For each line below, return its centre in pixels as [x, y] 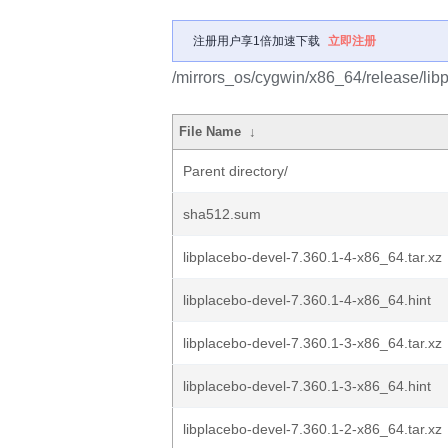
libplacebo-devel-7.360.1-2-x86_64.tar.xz [312, 429]
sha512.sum [222, 214]
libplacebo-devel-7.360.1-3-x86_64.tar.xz [312, 343]
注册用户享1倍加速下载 [256, 41]
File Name [210, 131]
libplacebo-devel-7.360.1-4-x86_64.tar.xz [312, 257]
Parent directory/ [235, 171]
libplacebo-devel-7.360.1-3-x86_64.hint [307, 386]
